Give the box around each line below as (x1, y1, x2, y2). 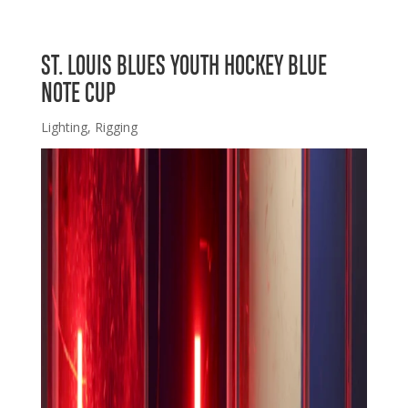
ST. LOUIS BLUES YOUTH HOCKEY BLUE (40, 54, 327, 79)
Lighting (40, 118, 87, 136)
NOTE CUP (40, 81, 116, 107)
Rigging (94, 118, 138, 136)
